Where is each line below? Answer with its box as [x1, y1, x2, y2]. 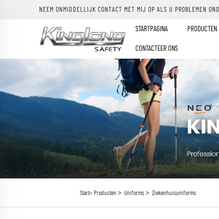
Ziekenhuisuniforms [152, 190, 196, 197]
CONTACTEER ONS [135, 45, 178, 52]
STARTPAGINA [135, 25, 168, 33]
